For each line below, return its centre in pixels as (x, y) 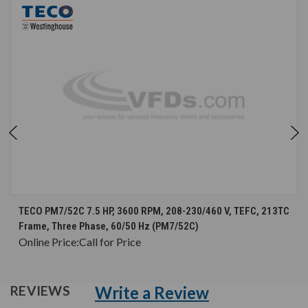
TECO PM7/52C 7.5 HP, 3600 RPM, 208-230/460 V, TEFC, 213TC (154, 211)
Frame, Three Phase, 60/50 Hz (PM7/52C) (109, 227)
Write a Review (152, 293)
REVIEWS (42, 291)
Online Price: (49, 242)
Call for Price (110, 242)
